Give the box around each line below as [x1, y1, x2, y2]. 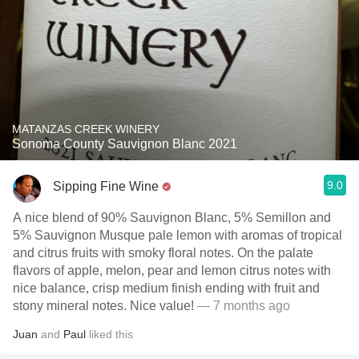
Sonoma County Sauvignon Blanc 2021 [12, 137, 237, 151]
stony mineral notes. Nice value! [13, 299, 194, 313]
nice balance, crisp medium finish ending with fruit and [13, 281, 320, 295]
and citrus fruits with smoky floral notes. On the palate [13, 246, 313, 260]
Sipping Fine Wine [53, 179, 159, 193]
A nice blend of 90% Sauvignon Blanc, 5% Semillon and [13, 211, 331, 224]
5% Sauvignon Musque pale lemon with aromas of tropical [13, 228, 342, 242]
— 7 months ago [194, 299, 290, 313]
